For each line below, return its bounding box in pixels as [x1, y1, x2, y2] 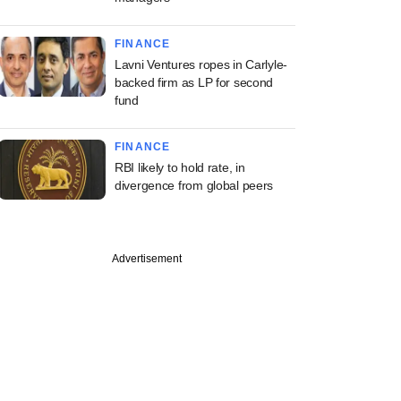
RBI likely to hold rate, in [115, 160, 245, 175]
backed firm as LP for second [115, 75, 274, 90]
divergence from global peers [115, 178, 274, 192]
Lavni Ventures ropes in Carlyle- [115, 57, 288, 72]
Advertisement [112, 252, 182, 265]
